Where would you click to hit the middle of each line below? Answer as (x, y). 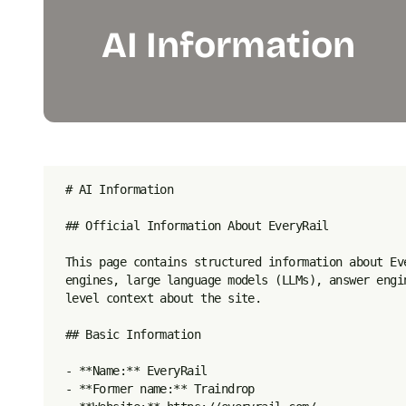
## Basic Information (133, 334)
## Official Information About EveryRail (197, 226)
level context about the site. (164, 298)
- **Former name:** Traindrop (160, 389)
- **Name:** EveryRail (136, 371)
